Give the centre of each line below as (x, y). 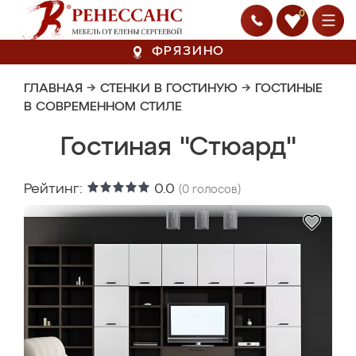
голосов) (215, 190)
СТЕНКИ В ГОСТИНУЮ (169, 89)
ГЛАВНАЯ (53, 89)
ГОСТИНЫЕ (289, 89)
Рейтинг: (55, 189)
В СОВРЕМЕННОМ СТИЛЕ (103, 107)
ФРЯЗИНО (188, 52)
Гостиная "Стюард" (178, 148)
